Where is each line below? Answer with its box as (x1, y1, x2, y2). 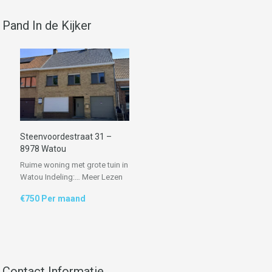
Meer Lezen (82, 172, 123, 182)
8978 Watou (20, 143, 66, 154)
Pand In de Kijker (2, 18, 92, 33)
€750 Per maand (20, 193, 86, 203)
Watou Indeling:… (20, 172, 82, 182)
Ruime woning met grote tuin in (20, 160, 128, 169)
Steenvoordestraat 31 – (20, 131, 112, 141)
